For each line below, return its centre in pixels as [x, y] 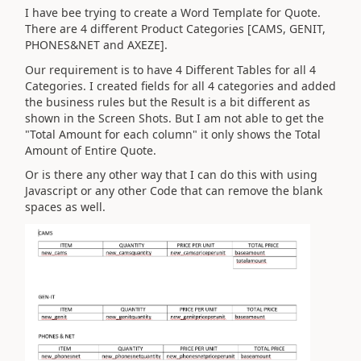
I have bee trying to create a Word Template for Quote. [173, 12]
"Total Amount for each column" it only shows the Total [173, 134]
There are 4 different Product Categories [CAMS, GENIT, [175, 29]
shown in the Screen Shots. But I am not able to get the [174, 118]
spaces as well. [67, 207]
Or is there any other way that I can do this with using [171, 174]
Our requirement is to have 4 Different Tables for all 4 [170, 69]
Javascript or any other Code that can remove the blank [174, 191]
